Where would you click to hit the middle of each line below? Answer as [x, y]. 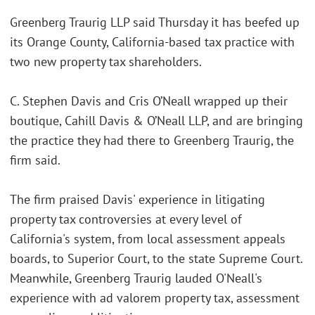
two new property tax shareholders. [106, 62]
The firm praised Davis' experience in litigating [137, 200]
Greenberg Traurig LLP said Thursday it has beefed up [155, 22]
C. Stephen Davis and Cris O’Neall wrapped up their [149, 101]
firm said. [35, 160]
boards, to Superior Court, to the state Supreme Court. [156, 259]
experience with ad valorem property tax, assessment [155, 298]
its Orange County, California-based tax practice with [152, 42]
